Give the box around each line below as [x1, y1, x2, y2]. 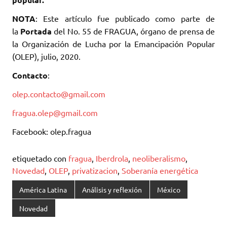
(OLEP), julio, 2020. [12, 51, 81, 62]
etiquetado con [12, 153, 68, 164]
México [157, 185, 180, 195]
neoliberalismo [132, 153, 185, 164]
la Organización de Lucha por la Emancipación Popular [12, 39, 215, 49]
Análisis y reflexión [82, 185, 142, 195]
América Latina [19, 185, 67, 195]
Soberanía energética [122, 165, 198, 176]
